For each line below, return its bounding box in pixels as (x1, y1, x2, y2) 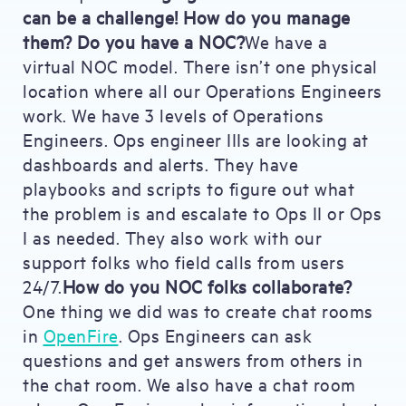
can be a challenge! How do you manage (23, 5, 351, 28)
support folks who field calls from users (23, 250, 344, 273)
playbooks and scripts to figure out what (23, 177, 354, 199)
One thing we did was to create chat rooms (23, 299, 373, 322)
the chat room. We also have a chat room (23, 372, 356, 395)
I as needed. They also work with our (23, 226, 322, 248)
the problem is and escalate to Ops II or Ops (23, 201, 382, 224)
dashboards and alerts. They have (23, 152, 298, 175)
